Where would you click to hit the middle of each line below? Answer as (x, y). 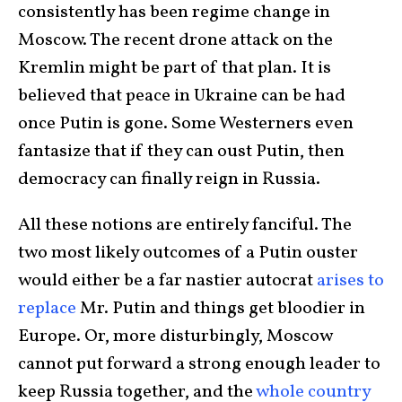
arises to (350, 281)
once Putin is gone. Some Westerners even (186, 124)
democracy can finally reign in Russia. (169, 179)
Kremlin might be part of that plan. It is (175, 68)
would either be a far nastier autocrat (167, 281)
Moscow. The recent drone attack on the (175, 40)
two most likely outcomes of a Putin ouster (188, 253)
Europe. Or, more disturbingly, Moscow (175, 336)
